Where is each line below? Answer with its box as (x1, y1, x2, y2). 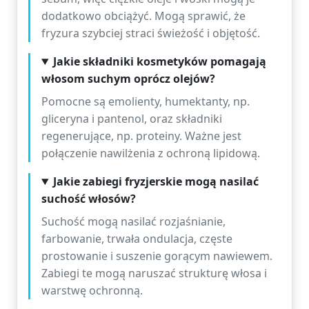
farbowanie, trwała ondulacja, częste (41, 231, 232, 246)
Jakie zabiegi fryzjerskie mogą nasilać (52, 174, 259, 189)
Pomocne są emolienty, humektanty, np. (41, 94, 250, 109)
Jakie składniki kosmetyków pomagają (52, 54, 266, 69)
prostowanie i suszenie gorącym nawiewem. (41, 248, 272, 263)
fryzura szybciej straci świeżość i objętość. (41, 26, 260, 41)
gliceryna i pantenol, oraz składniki (41, 111, 222, 126)
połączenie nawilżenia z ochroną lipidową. (41, 146, 260, 161)
